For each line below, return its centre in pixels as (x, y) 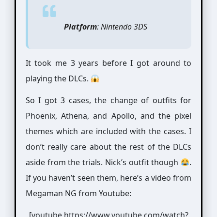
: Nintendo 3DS (122, 27)
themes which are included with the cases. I (108, 131)
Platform (80, 27)
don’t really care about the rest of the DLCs (108, 147)
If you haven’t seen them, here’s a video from (108, 178)
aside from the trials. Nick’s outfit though (103, 162)
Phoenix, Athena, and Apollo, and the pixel (108, 116)
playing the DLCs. (58, 78)
